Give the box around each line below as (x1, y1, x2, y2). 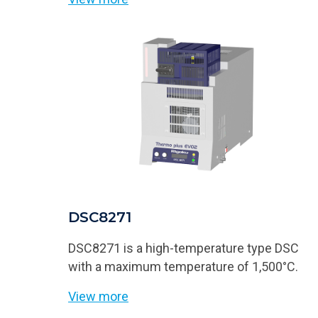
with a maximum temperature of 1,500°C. (68, 258, 298, 274)
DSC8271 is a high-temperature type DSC (68, 240, 299, 256)
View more (68, 288, 128, 304)
